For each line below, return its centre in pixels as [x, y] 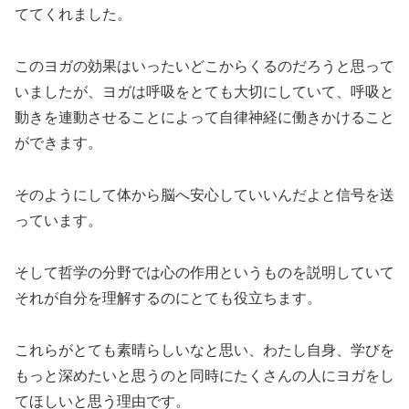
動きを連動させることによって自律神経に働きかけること [204, 118]
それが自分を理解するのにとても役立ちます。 [168, 298]
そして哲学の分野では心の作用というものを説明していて [204, 272]
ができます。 [58, 143]
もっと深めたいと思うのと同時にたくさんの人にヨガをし [204, 375]
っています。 [58, 220]
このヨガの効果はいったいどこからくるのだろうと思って [204, 67]
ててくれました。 [73, 15]
